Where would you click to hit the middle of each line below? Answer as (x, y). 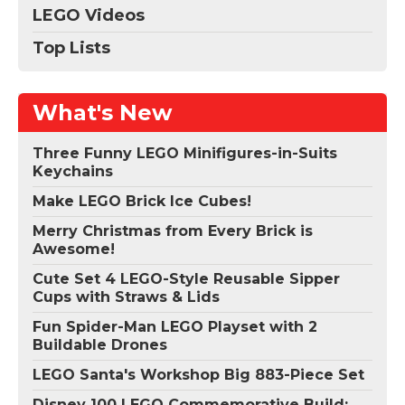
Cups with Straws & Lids (126, 297)
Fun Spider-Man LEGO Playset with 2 (175, 327)
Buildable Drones (100, 345)
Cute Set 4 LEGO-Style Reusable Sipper (186, 279)
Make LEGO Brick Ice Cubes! (142, 202)
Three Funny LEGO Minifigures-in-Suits (185, 154)
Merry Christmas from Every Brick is (173, 231)
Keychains (73, 172)
